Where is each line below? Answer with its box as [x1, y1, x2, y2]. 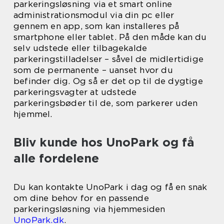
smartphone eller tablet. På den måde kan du [13, 31, 207, 42]
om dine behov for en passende [13, 192, 149, 203]
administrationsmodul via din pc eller [13, 9, 174, 20]
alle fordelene [13, 150, 99, 165]
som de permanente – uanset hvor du [13, 64, 173, 75]
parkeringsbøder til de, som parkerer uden [13, 97, 198, 108]
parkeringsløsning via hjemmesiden [13, 203, 165, 214]
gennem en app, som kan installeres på [13, 20, 179, 31]
